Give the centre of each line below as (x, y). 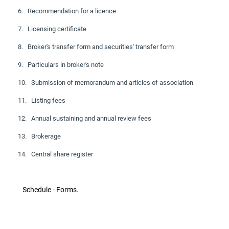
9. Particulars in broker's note (61, 65)
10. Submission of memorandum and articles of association (106, 83)
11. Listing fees (42, 101)
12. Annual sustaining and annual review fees (85, 119)
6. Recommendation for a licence (67, 11)
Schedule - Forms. (46, 190)
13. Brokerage (39, 136)
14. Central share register (55, 154)
